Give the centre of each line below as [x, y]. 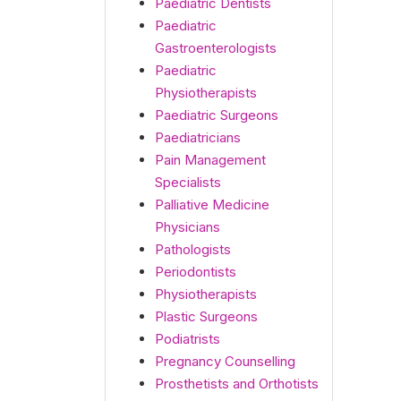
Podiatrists [188, 339]
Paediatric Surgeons [217, 115]
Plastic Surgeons [206, 316]
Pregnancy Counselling [225, 361]
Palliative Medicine [212, 205]
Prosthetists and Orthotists [237, 384]
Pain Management [210, 160]
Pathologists [193, 249]
